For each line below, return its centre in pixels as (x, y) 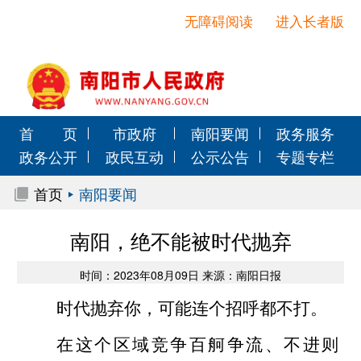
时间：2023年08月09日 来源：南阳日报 (180, 274)
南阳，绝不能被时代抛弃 (180, 240)
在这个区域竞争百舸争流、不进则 (197, 343)
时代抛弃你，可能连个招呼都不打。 (192, 307)
